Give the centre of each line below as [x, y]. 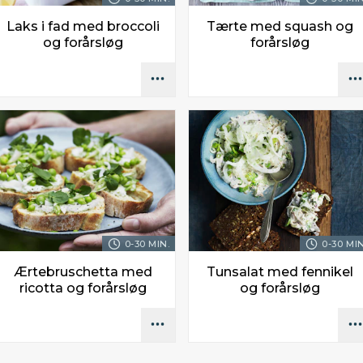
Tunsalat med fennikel [280, 272]
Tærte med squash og [280, 26]
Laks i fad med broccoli [83, 26]
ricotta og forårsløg [83, 288]
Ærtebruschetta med [83, 272]
